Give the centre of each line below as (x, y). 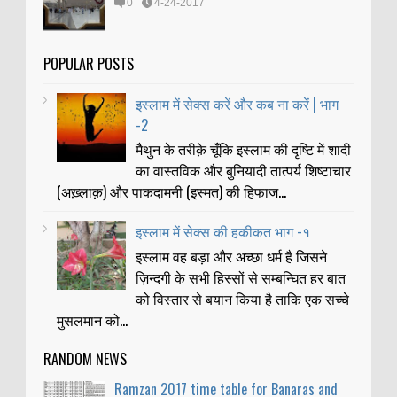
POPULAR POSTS (89, 64)
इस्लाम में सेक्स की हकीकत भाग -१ (223, 232)
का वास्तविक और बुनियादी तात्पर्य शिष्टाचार (244, 171)
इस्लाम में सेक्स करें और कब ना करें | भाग (237, 104)
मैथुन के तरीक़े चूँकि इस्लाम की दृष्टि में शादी (244, 149)
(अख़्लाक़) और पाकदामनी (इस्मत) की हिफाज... (171, 192)
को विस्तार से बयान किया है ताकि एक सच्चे (243, 298)
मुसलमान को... (92, 319)
